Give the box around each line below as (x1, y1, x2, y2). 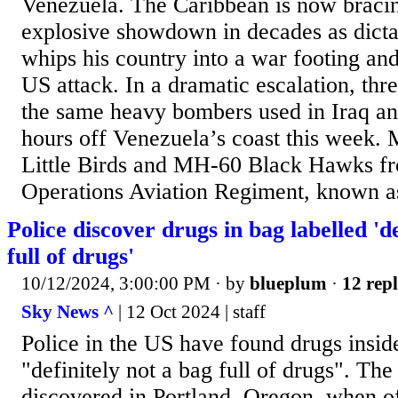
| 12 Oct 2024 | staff (114, 300, 266, 322)
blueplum (250, 273, 327, 295)
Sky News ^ (21, 300, 114, 322)
